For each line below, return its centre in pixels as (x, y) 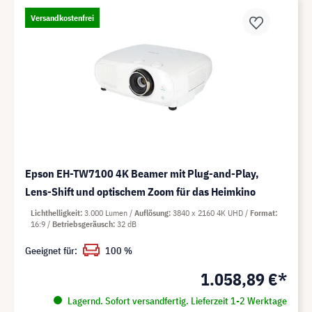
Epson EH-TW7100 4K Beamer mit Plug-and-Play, (142, 173)
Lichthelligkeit (55, 212)
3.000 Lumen (107, 212)
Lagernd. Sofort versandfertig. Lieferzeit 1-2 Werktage (176, 301)
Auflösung (151, 212)
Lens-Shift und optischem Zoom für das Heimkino (140, 191)
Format (263, 212)
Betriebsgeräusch (83, 224)
